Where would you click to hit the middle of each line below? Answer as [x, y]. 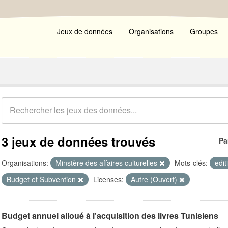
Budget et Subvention [42, 179]
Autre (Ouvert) [155, 179]
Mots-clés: [191, 163]
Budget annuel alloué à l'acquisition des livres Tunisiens [110, 216]
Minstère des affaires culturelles [107, 163]
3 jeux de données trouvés [78, 141]
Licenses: [108, 179]
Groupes [204, 31]
